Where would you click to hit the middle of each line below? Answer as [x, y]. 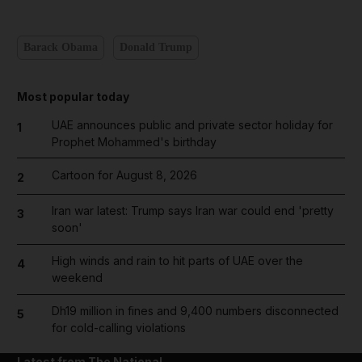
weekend [77, 278]
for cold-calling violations [118, 328]
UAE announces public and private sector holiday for [192, 124]
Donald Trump [156, 47]
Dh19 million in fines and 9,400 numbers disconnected [195, 311]
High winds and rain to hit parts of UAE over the [177, 261]
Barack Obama [61, 47]
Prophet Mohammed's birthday [134, 141]
